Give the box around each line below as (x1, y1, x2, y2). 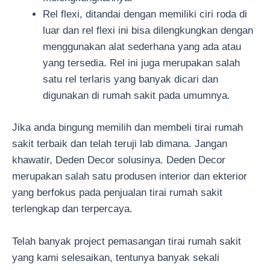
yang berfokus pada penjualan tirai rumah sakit (12, 186, 222, 198)
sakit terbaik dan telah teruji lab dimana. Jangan (12, 137, 227, 149)
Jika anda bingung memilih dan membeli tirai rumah (12, 121, 243, 133)
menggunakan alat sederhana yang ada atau (43, 41, 241, 53)
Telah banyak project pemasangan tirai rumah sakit (12, 235, 241, 247)
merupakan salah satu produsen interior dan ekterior (12, 170, 247, 182)
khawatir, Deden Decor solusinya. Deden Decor (12, 154, 225, 166)
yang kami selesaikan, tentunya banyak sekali (12, 251, 219, 263)
